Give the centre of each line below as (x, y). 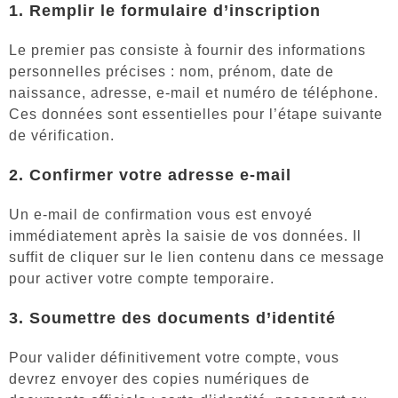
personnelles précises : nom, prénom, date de (171, 71)
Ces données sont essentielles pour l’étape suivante (196, 114)
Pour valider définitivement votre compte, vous (174, 357)
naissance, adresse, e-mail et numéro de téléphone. (194, 92)
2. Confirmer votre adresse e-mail (150, 175)
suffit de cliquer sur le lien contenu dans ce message (197, 257)
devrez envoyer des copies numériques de (159, 378)
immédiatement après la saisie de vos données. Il (185, 235)
